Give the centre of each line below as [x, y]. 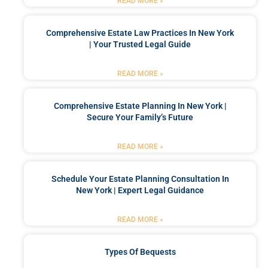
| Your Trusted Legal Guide [140, 45]
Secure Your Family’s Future [140, 118]
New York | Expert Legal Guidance [140, 191]
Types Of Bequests [140, 252]
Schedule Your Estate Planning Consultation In [140, 179]
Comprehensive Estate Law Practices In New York [140, 33]
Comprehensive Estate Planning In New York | [140, 106]
